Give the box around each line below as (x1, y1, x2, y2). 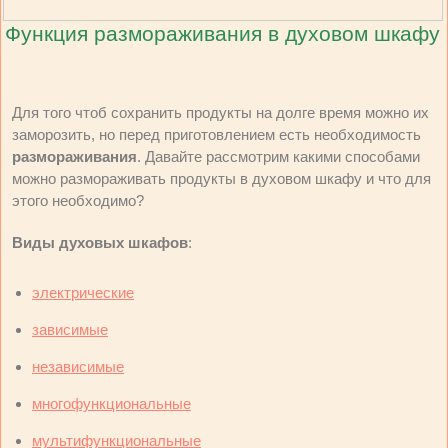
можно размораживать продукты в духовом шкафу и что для (12, 170, 431, 187)
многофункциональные (32, 395, 191, 412)
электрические (32, 284, 134, 301)
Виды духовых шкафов (12, 234, 188, 251)
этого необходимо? (12, 192, 144, 209)
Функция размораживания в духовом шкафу (4, 22, 440, 45)
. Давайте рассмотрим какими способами (137, 148, 420, 165)
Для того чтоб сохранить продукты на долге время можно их (12, 104, 429, 121)
